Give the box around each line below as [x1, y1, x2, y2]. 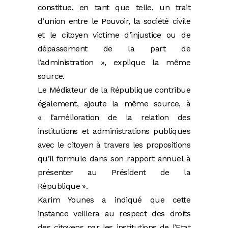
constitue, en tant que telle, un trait [38, 2, 190, 12]
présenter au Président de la [38, 167, 190, 177]
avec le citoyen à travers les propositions [38, 139, 190, 150]
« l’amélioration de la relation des [38, 112, 190, 122]
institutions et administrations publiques [38, 126, 190, 136]
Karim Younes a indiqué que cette [38, 194, 190, 205]
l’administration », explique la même [38, 57, 190, 67]
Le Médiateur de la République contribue [38, 84, 190, 95]
